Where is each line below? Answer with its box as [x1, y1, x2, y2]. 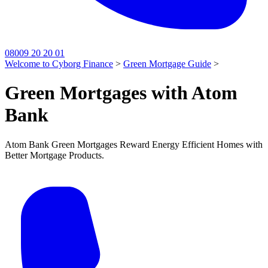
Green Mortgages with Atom [5, 82, 237, 104]
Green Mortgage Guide [123, 59, 211, 69]
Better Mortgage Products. [5, 150, 104, 160]
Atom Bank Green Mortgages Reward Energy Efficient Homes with [5, 139, 263, 150]
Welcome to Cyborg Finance [5, 59, 113, 69]
